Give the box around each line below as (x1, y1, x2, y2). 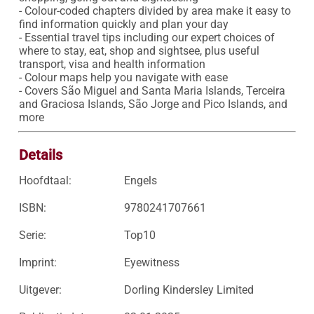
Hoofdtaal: (18, 174, 71, 187)
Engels (123, 174, 157, 187)
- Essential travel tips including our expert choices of (18, 31, 275, 44)
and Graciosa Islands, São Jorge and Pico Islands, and (18, 97, 287, 111)
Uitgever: (18, 283, 62, 296)
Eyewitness (123, 256, 179, 269)
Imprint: (18, 256, 57, 269)
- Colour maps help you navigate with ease (18, 71, 228, 84)
